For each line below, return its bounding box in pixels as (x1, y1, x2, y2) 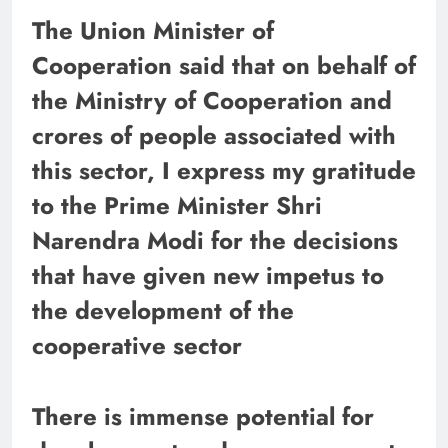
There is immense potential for (32, 398, 374, 434)
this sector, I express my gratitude (32, 152, 416, 188)
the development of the (32, 292, 294, 328)
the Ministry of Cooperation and (32, 82, 392, 118)
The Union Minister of (32, 12, 274, 48)
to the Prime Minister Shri (32, 187, 322, 223)
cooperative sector (32, 327, 242, 363)
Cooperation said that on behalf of (32, 47, 416, 83)
